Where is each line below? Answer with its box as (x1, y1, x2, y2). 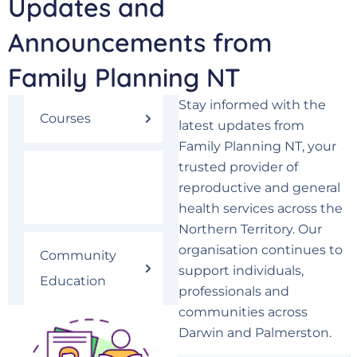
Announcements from (8, 26, 272, 58)
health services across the (178, 201, 343, 216)
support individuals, (178, 263, 304, 278)
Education (40, 273, 106, 288)
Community (40, 248, 116, 263)
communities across (178, 304, 308, 320)
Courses (40, 111, 91, 126)
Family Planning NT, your (178, 139, 336, 154)
